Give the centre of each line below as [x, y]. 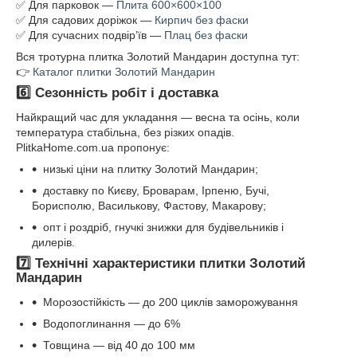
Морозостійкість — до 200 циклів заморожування [171, 302]
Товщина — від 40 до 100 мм [119, 345]
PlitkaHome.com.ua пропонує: [93, 147]
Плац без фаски [206, 35]
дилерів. [53, 242]
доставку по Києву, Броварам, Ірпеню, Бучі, [156, 190]
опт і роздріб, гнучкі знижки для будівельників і [163, 227]
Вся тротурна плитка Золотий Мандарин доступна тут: [158, 57]
